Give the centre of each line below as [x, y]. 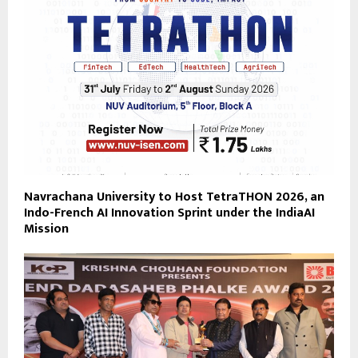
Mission [46, 229]
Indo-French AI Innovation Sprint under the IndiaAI [169, 213]
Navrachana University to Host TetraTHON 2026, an [174, 197]
